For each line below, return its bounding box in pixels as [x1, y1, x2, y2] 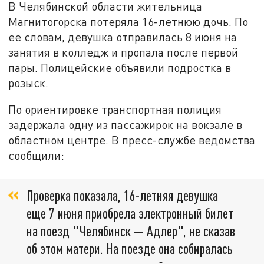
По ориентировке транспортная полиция [8, 103, 222, 117]
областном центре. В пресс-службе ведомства [8, 133, 256, 147]
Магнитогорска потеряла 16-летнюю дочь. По [8, 14, 249, 28]
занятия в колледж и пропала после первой [8, 45, 239, 59]
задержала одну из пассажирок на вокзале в [8, 118, 243, 132]
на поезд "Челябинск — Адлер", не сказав [27, 222, 235, 239]
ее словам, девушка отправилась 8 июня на [8, 29, 237, 44]
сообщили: [8, 148, 65, 163]
